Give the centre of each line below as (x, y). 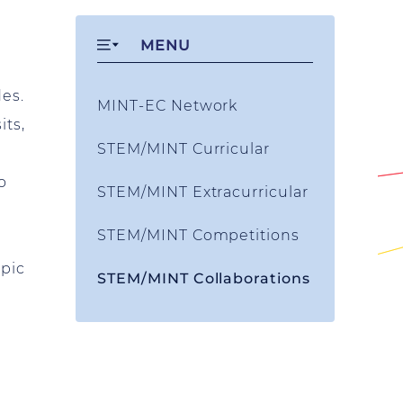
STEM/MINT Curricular (184, 149)
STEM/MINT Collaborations (204, 278)
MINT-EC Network (168, 106)
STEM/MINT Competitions (199, 235)
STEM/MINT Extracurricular (203, 192)
